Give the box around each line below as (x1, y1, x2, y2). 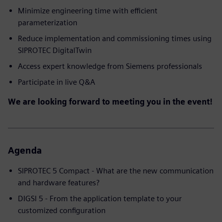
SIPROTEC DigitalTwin (18, 46, 92, 55)
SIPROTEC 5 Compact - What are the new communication (18, 166, 214, 175)
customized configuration (18, 206, 106, 215)
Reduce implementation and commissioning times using (18, 34, 212, 43)
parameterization (18, 18, 77, 27)
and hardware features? (18, 178, 100, 187)
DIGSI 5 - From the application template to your (18, 194, 182, 203)
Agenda (8, 145, 42, 156)
